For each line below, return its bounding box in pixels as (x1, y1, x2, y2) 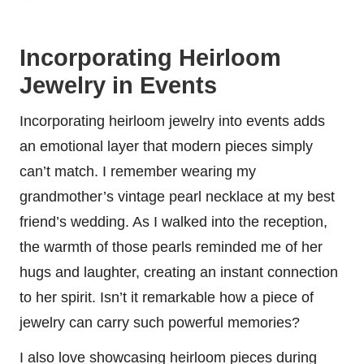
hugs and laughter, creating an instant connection (19, 263, 338, 280)
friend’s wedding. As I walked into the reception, (19, 213, 327, 230)
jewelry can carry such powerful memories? (19, 314, 300, 331)
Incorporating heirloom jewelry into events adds (19, 112, 325, 129)
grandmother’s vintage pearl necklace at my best (19, 188, 335, 205)
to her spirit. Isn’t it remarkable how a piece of (19, 288, 314, 305)
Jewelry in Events (19, 71, 217, 98)
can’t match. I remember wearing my (19, 162, 256, 180)
